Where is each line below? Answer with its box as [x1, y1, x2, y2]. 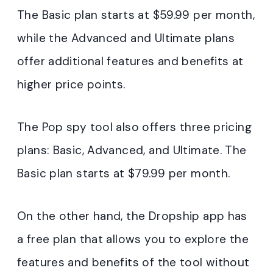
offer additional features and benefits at [17, 54, 244, 69]
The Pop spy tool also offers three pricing [17, 119, 252, 135]
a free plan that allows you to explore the [17, 232, 249, 247]
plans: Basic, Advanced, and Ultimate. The [17, 143, 247, 158]
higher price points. [17, 77, 126, 93]
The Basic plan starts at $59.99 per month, [17, 7, 255, 23]
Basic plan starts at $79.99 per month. [17, 166, 230, 182]
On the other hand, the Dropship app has [17, 208, 247, 224]
